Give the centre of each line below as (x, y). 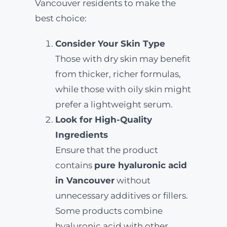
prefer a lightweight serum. (114, 104)
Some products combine (109, 211)
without (132, 180)
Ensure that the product (106, 150)
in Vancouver (85, 180)
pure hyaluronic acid (140, 165)
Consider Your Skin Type (110, 44)
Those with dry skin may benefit (123, 59)
